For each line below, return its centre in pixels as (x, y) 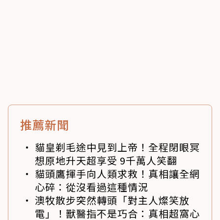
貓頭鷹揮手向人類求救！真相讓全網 (117, 173)
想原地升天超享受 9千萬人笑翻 (106, 160)
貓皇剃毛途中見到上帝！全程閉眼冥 (117, 147)
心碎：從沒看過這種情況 (92, 187)
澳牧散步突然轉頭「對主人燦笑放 (112, 200)
